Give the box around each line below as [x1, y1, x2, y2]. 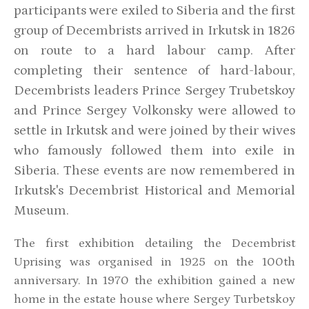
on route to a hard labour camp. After [14, 42, 295, 58]
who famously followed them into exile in [14, 142, 295, 158]
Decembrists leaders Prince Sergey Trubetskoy [14, 82, 295, 98]
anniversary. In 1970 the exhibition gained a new [14, 273, 295, 288]
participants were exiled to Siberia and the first [14, 2, 295, 18]
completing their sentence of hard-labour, [14, 62, 295, 78]
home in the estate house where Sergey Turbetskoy [14, 292, 295, 306]
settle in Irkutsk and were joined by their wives [14, 122, 295, 138]
